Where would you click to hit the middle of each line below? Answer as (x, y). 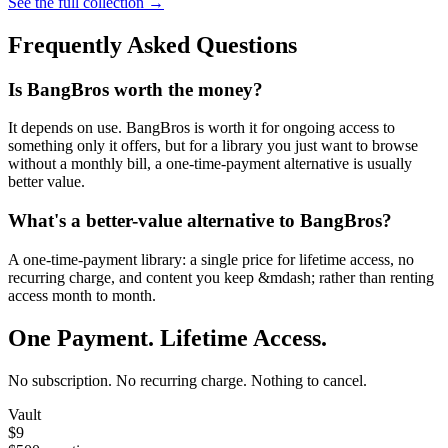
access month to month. (82, 295)
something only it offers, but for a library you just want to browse (213, 146)
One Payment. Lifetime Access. (167, 337)
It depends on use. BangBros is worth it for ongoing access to (201, 128)
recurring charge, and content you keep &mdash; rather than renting (221, 277)
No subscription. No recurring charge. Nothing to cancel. (187, 380)
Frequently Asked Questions (152, 44)
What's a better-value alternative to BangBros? (200, 220)
